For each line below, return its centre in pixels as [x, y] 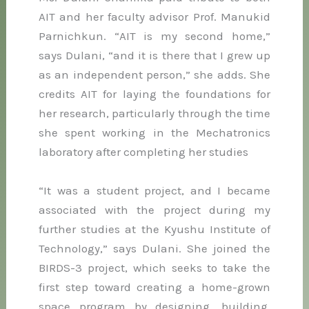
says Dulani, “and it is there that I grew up [154, 56]
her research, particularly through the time [154, 113]
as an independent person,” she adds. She [154, 75]
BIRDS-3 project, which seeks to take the [154, 267]
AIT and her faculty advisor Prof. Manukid [154, 17]
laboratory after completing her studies [144, 152]
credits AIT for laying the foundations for [154, 94]
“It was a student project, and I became [154, 190]
